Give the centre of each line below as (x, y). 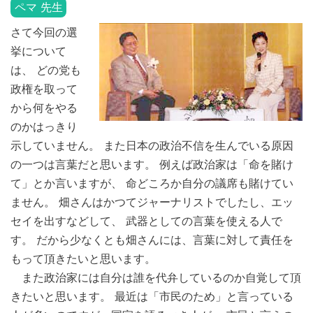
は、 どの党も (46, 70)
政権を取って (44, 89)
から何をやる (44, 108)
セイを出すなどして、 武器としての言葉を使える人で (146, 221)
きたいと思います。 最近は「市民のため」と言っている (152, 297)
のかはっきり (44, 127)
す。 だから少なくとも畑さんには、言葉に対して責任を (152, 240)
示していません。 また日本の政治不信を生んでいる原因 (152, 146)
